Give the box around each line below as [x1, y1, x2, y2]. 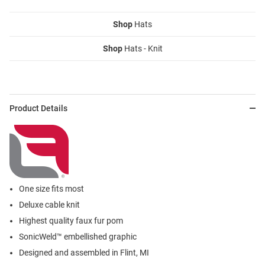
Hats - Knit [122, 44, 163, 54]
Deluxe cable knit [19, 200, 80, 210]
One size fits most [19, 184, 84, 194]
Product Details [9, 104, 67, 114]
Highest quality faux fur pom [19, 216, 123, 226]
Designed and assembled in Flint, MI [19, 248, 149, 258]
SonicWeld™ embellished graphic [19, 232, 137, 242]
